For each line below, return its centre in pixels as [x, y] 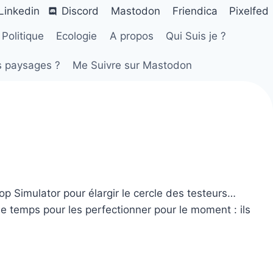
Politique [23, 36]
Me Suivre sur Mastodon [133, 65]
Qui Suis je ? [196, 36]
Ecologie [77, 36]
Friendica [195, 11]
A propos [131, 36]
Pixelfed [249, 11]
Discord [80, 11]
